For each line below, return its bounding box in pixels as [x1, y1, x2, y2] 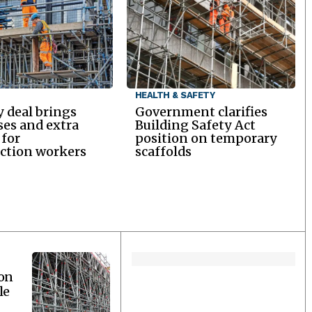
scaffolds [134, 143, 192, 159]
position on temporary [134, 130, 277, 146]
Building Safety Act [134, 116, 256, 133]
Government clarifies [134, 103, 267, 120]
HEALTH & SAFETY [134, 89, 215, 100]
